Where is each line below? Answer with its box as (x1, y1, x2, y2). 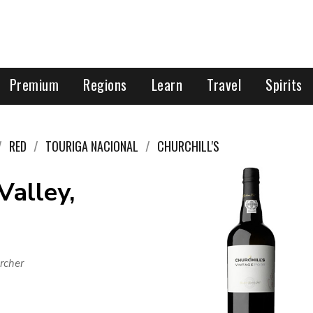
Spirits (265, 74, 303, 95)
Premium (9, 74, 59, 95)
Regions (83, 74, 127, 95)
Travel (207, 74, 242, 95)
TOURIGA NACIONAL (45, 137, 138, 155)
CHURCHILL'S (157, 137, 219, 155)
